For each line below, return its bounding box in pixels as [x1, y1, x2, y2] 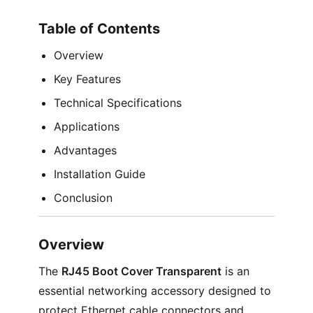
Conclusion [53, 191, 112, 205]
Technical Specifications [53, 96, 182, 110]
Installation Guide [53, 167, 145, 181]
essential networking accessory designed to [38, 284, 271, 298]
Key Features [53, 72, 121, 86]
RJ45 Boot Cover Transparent [61, 264, 221, 278]
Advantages [53, 143, 117, 157]
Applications [53, 119, 119, 133]
